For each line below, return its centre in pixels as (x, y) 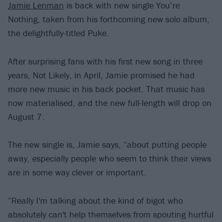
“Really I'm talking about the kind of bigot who (95, 200)
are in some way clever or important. (77, 172)
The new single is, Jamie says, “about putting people (107, 145)
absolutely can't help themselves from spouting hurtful (111, 214)
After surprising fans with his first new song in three (105, 61)
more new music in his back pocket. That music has (106, 89)
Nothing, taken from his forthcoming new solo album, (109, 19)
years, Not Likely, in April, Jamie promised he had (101, 75)
